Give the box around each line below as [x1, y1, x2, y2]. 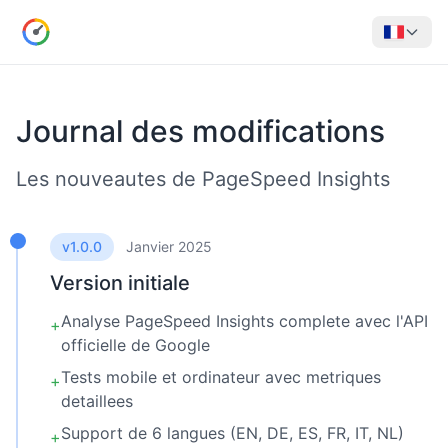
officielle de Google [61, 335, 210, 355]
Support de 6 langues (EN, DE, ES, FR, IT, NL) [61, 423, 404, 443]
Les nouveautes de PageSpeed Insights [16, 167, 390, 191]
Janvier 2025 [126, 238, 212, 255]
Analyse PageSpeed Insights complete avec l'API [61, 311, 428, 331]
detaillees [61, 391, 133, 411]
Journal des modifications [16, 113, 385, 149]
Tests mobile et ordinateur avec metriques [61, 367, 381, 387]
